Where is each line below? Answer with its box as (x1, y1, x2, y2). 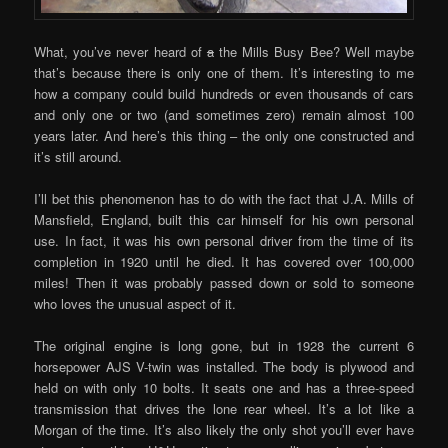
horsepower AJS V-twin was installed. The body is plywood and (34, 357, 414, 377)
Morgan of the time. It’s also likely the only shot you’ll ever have (34, 420, 414, 440)
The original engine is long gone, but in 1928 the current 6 (34, 336, 414, 356)
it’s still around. (34, 147, 123, 167)
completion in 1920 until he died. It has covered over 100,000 (34, 252, 414, 272)
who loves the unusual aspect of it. (34, 294, 237, 314)
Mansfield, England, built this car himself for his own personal (34, 210, 414, 230)
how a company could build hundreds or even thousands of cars (34, 84, 414, 104)
